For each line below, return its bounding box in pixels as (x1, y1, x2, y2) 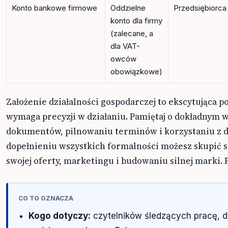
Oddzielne (110, 3, 146, 13)
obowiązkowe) (110, 67, 162, 77)
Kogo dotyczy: (28, 211, 91, 221)
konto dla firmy (110, 16, 162, 26)
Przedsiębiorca (174, 3, 226, 13)
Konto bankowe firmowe (12, 3, 97, 13)
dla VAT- (110, 41, 140, 51)
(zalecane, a (110, 28, 153, 39)
